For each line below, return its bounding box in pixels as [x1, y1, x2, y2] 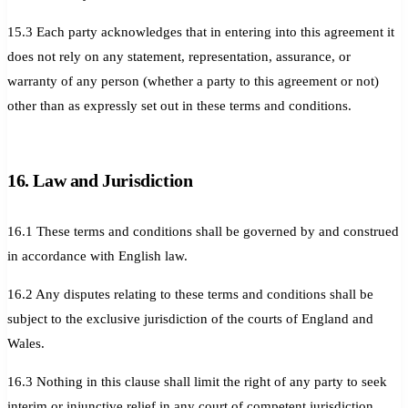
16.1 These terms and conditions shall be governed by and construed [7, 223, 399, 239]
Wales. [7, 335, 45, 351]
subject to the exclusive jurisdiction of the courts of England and [7, 311, 373, 326]
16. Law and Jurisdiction [7, 169, 193, 190]
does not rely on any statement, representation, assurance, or [7, 48, 351, 64]
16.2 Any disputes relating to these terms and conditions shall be [7, 286, 373, 301]
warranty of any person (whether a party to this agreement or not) [7, 73, 379, 88]
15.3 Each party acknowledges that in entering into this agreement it [7, 24, 394, 39]
